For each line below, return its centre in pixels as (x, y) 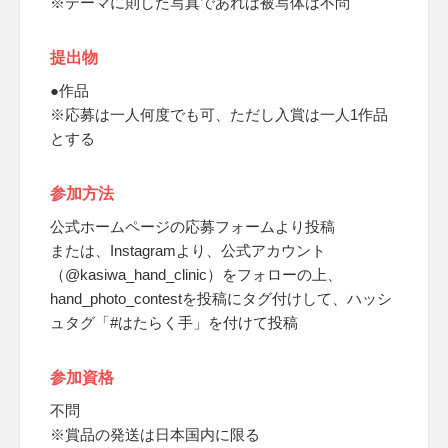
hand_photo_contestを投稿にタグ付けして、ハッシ (221, 298)
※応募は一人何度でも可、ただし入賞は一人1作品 (219, 114)
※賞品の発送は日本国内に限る (155, 434)
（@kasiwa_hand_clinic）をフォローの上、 (196, 274)
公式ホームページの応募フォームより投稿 (192, 226)
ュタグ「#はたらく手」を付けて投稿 (174, 322)
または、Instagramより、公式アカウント (188, 250)
